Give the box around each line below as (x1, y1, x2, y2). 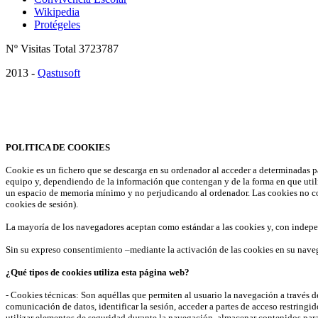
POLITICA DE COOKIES (6, 141, 110, 153)
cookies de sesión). (6, 198, 78, 209)
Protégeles (34, 18, 80, 31)
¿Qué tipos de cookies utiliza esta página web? (6, 266, 190, 278)
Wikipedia (34, 6, 79, 18)
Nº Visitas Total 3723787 (6, 43, 119, 55)
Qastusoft (38, 67, 80, 79)
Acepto (6, 117, 38, 130)
